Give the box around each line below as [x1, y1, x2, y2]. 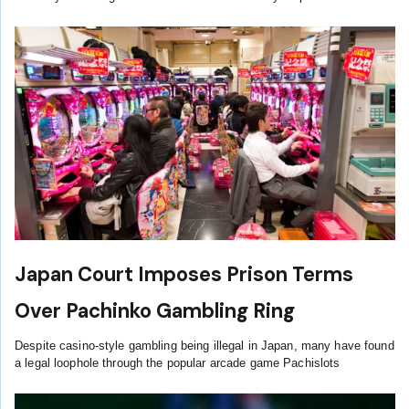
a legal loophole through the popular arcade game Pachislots [15, 357, 341, 371]
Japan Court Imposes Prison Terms [15, 260, 353, 288]
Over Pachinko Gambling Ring [15, 297, 295, 324]
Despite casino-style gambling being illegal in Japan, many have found [15, 340, 394, 353]
